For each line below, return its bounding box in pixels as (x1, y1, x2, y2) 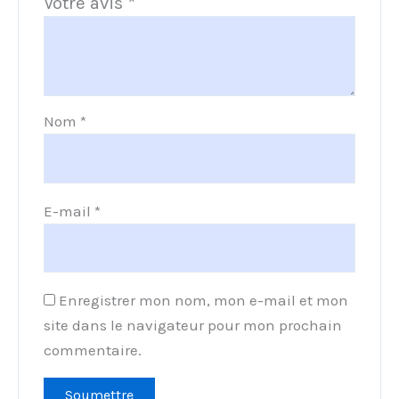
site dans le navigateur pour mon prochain (44, 316, 343, 335)
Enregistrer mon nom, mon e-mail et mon (59, 291, 349, 310)
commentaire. (44, 341, 142, 360)
